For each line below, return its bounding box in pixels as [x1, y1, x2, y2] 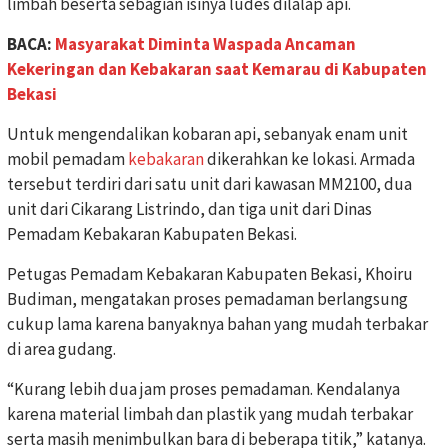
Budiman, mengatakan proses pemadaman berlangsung [7, 287, 408, 310]
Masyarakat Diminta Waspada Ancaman [55, 32, 356, 55]
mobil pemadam [7, 147, 128, 170]
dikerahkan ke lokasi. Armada [204, 147, 415, 170]
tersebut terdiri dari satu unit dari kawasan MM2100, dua [7, 172, 412, 195]
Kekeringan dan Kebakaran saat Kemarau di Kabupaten [7, 57, 427, 80]
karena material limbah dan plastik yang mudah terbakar [7, 402, 413, 425]
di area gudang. [7, 337, 116, 360]
